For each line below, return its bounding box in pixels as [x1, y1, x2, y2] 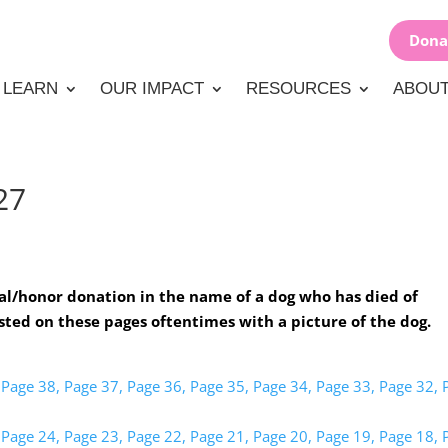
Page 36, [127, 376, 187, 396]
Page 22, [127, 426, 187, 446]
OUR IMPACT [99, 79, 204, 98]
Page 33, [316, 376, 376, 396]
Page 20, [253, 426, 313, 446]
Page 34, [253, 376, 313, 396]
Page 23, [64, 426, 124, 446]
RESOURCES [245, 79, 351, 98]
